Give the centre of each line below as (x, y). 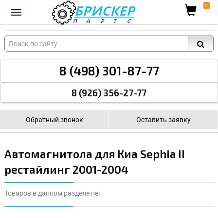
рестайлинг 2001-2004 (66, 169)
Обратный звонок (54, 120)
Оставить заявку (163, 120)
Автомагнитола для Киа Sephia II (95, 154)
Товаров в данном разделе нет (53, 193)
